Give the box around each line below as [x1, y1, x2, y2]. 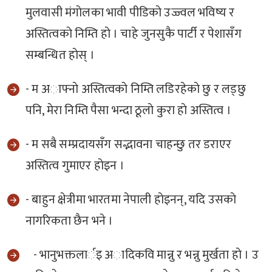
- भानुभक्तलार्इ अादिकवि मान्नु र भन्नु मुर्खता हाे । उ [25, 245, 259, 266]
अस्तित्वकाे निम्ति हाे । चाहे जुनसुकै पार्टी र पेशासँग [25, 24, 242, 45]
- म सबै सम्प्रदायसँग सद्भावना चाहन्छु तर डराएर [25, 134, 231, 155]
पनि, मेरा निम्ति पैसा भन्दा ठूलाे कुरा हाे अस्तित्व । [25, 100, 234, 121]
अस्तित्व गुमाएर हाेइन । [25, 155, 127, 177]
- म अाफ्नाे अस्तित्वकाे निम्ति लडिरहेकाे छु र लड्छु [25, 79, 246, 100]
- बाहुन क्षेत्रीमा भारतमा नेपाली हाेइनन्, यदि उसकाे [25, 189, 237, 211]
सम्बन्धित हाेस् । [25, 45, 97, 66]
